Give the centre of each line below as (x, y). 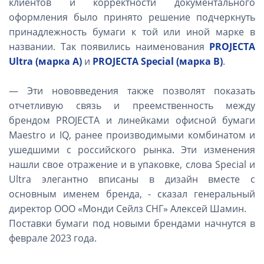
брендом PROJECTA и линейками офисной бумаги (132, 120)
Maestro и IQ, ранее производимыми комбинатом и (132, 135)
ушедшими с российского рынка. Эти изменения (132, 149)
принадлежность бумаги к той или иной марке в (132, 32)
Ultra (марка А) (45, 61)
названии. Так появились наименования (109, 46)
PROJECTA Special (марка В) (158, 61)
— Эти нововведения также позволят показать (132, 90)
